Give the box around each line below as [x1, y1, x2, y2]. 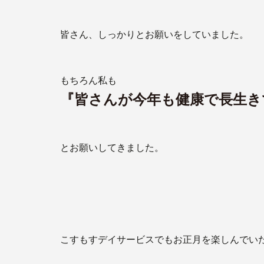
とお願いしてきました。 [60, 143, 164, 153]
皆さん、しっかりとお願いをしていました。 [60, 29, 249, 39]
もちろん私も [60, 75, 117, 85]
